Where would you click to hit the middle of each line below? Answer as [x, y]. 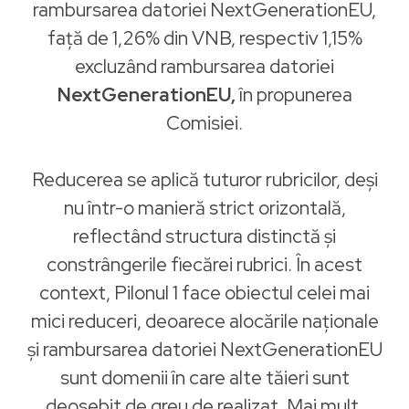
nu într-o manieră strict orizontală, [204, 208]
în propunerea [294, 94]
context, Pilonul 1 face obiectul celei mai [204, 293]
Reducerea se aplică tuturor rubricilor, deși [204, 179]
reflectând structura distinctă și [204, 236]
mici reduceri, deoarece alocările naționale [204, 321]
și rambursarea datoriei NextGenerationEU [204, 349]
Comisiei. [204, 123]
